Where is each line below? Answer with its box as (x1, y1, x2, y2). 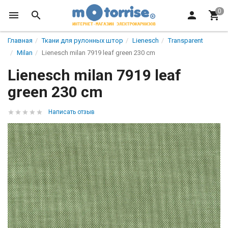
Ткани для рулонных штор (42, 37, 123, 44)
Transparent (168, 37, 203, 44)
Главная (8, 37, 33, 44)
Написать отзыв (48, 108, 95, 116)
